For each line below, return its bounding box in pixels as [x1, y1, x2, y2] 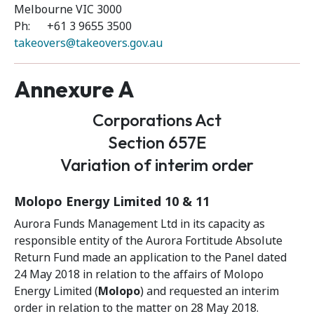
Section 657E [107, 132, 207, 153]
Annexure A [14, 75, 134, 103]
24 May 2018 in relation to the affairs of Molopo [14, 266, 264, 282]
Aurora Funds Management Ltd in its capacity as [14, 216, 265, 232]
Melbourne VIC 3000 [14, 1, 122, 18]
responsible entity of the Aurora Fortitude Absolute [14, 233, 282, 249]
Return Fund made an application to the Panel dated [14, 250, 287, 266]
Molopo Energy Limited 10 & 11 [14, 193, 210, 211]
